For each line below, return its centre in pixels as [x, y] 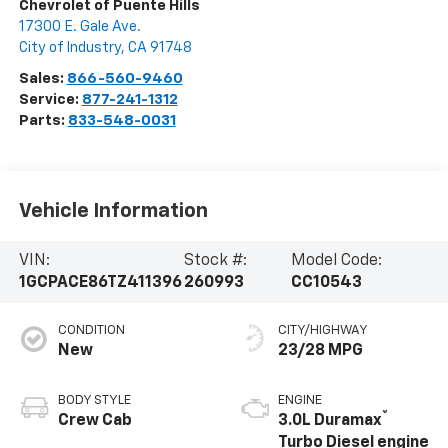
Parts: [43, 120]
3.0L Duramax [330, 421]
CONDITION [91, 330]
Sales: [42, 78]
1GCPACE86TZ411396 [100, 283]
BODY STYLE [94, 400]
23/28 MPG [320, 351]
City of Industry [69, 47]
